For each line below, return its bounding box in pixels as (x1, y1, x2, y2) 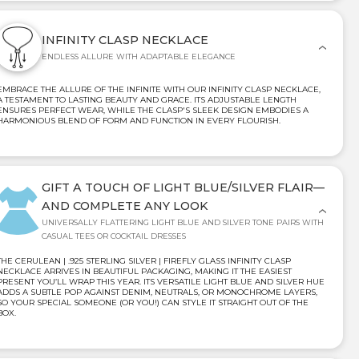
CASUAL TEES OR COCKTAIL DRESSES (42, 232, 186, 241)
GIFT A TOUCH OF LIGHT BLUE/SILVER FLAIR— (42, 180, 325, 196)
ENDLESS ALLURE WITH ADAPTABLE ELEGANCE (42, 52, 236, 62)
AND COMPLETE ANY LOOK (42, 199, 208, 214)
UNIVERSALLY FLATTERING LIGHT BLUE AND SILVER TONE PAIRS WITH (42, 218, 324, 228)
